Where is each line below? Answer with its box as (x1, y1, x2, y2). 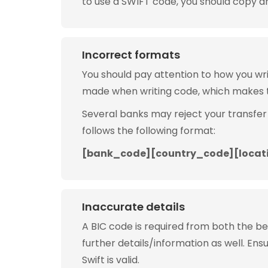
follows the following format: (82, 124, 215, 138)
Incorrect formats (82, 47, 180, 62)
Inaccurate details (82, 199, 185, 214)
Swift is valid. (82, 253, 139, 267)
